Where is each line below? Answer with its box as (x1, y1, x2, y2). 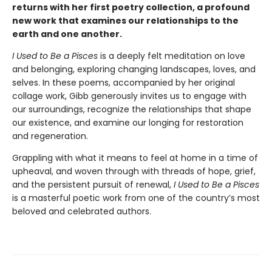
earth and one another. (12, 27, 122, 40)
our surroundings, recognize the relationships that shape (12, 103, 251, 115)
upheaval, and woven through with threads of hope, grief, (12, 165, 256, 177)
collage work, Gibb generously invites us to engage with (12, 89, 246, 102)
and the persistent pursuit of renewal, (12, 178, 174, 191)
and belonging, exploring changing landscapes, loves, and (12, 63, 256, 75)
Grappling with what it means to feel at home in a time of (12, 151, 258, 164)
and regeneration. (12, 129, 88, 142)
